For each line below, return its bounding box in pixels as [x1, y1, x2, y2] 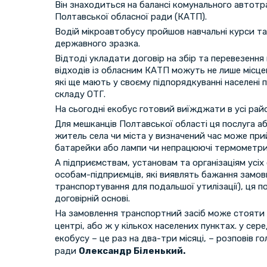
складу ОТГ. [55, 89, 105, 100]
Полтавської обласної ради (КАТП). [55, 11, 207, 23]
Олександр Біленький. [79, 246, 185, 257]
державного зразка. [55, 38, 140, 49]
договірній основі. [55, 193, 130, 204]
